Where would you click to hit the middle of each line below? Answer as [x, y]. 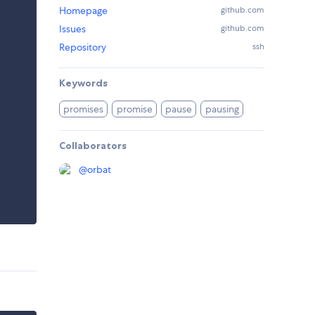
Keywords [83, 83]
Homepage [83, 11]
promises [84, 109]
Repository [83, 47]
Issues [72, 29]
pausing [222, 109]
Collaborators [93, 146]
